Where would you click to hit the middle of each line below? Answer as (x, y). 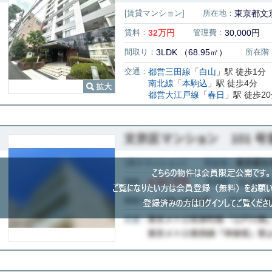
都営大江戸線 (174, 95)
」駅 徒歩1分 (241, 72)
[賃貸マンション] (155, 13)
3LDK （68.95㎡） (192, 52)
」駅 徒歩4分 (233, 83)
